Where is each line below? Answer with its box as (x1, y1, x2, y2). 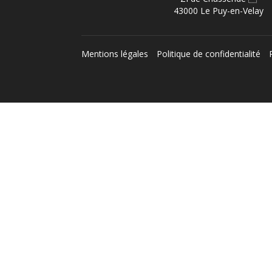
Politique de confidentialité (157, 48, 261, 59)
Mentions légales (81, 48, 149, 59)
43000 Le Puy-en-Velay (174, 5, 264, 16)
